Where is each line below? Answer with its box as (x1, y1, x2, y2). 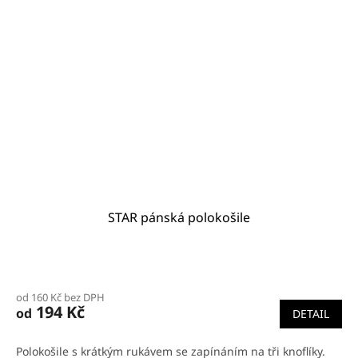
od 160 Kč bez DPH (16, 290, 105, 305)
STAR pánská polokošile (108, 209, 250, 227)
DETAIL (292, 306, 329, 322)
